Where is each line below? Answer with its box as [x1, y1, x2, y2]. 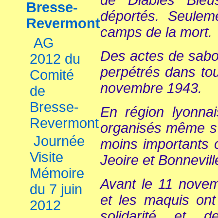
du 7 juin [30, 182, 82, 197]
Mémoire [30, 165, 84, 181]
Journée [34, 133, 85, 149]
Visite [30, 149, 63, 165]
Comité [30, 67, 74, 83]
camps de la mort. [100, 24, 212, 40]
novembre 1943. [100, 80, 202, 96]
